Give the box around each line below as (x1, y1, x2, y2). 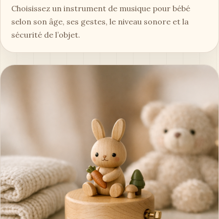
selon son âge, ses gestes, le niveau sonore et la (11, 16, 189, 26)
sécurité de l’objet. (11, 29, 80, 40)
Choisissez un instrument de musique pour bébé (11, 3, 190, 13)
